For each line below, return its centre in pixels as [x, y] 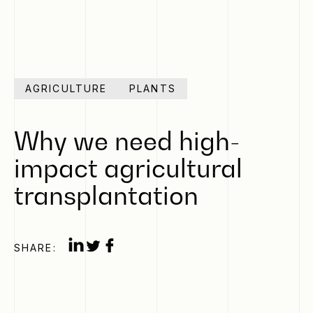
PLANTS [153, 88]
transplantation [106, 195]
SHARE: [35, 247]
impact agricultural [128, 168]
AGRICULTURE [66, 88]
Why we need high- [127, 141]
